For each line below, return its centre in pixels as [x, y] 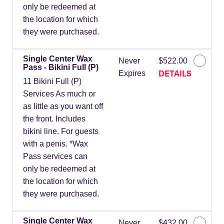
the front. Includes [54, 119]
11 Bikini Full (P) [52, 81]
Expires [132, 73]
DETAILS [175, 73]
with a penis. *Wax [55, 144]
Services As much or [59, 94]
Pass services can [55, 156]
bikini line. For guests [61, 131]
